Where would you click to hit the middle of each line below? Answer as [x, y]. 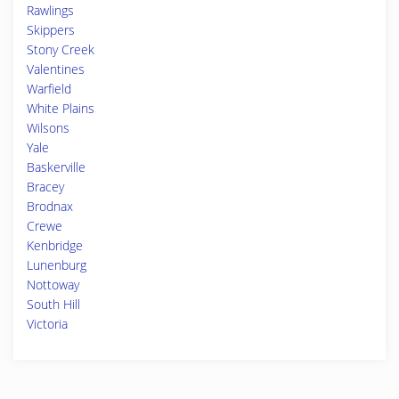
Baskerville [56, 167]
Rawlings [50, 10]
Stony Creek [61, 49]
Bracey [45, 187]
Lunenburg [57, 265]
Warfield [49, 89]
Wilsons [48, 128]
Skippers [51, 30]
